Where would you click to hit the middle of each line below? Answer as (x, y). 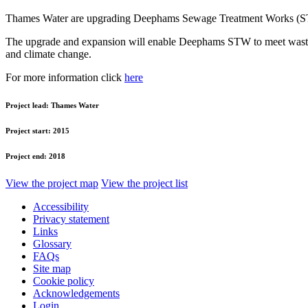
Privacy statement (71, 219)
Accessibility (61, 206)
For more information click (65, 77)
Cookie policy (64, 280)
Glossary (52, 243)
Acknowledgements (76, 293)
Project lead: (28, 105)
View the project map (52, 183)
